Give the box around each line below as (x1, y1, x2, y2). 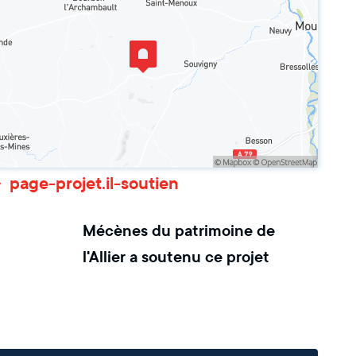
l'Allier (83, 247, 126, 268)
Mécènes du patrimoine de (83, 221, 276, 242)
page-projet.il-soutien (10, 172, 179, 195)
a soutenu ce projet (130, 247, 270, 268)
